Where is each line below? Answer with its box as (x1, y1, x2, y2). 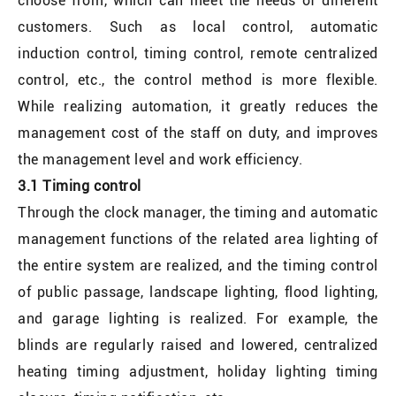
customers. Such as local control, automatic (18, 18, 378, 35)
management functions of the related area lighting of (18, 230, 378, 247)
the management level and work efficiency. (18, 150, 303, 168)
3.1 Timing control (18, 177, 141, 194)
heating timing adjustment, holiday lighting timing (18, 362, 378, 380)
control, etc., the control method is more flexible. (18, 71, 378, 88)
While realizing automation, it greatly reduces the (18, 97, 378, 115)
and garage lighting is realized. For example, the (18, 309, 378, 327)
